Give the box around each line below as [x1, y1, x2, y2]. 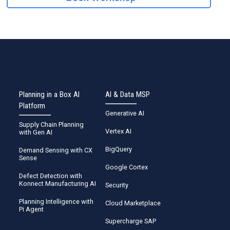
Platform [19, 101, 46, 110]
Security [105, 181, 129, 189]
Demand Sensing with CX [19, 146, 93, 154]
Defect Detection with [19, 171, 83, 180]
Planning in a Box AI [19, 89, 80, 99]
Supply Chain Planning [19, 120, 84, 128]
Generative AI [105, 109, 145, 117]
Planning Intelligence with [19, 197, 94, 205]
